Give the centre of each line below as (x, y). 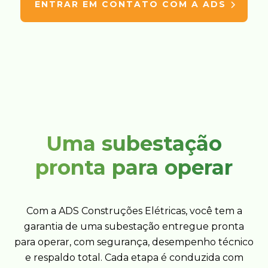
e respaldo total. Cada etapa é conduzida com (134, 258)
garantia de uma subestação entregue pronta (134, 227)
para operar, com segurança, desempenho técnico (134, 242)
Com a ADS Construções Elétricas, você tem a (134, 211)
